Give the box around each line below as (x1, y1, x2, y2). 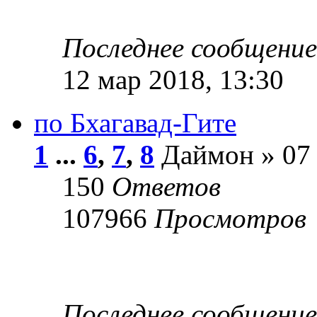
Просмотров (154, 202, 306, 234)
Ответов (112, 171, 221, 202)
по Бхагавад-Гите (34, 107, 236, 138)
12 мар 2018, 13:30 (62, 64, 284, 95)
